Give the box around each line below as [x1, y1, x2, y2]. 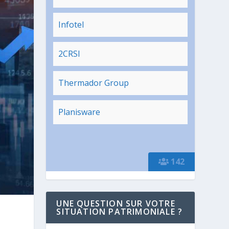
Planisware [58, 106, 101, 118]
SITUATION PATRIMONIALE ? [56, 205, 183, 217]
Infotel [58, 18, 84, 30]
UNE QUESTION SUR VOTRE [56, 197, 175, 209]
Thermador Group [58, 77, 129, 88]
